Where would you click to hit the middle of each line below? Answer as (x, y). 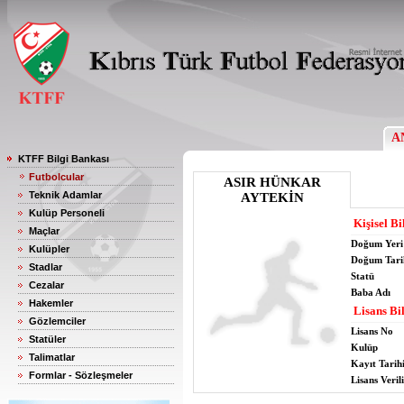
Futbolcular (56, 177)
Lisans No (372, 331)
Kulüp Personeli (67, 213)
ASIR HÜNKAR (272, 182)
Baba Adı (371, 292)
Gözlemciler (57, 321)
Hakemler (51, 303)
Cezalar (46, 285)
